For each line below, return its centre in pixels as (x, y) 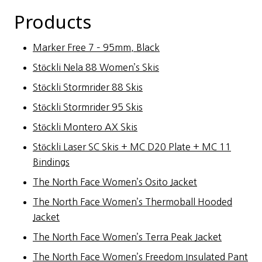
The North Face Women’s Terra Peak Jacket (127, 237)
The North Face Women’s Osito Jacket (115, 182)
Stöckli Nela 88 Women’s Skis (96, 67)
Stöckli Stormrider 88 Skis (88, 87)
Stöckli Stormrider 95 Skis (88, 107)
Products (53, 21)
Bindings (51, 162)
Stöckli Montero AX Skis (85, 127)
